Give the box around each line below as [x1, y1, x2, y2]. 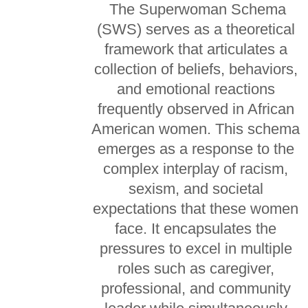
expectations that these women [93, 200, 299, 217]
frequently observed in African [97, 100, 294, 118]
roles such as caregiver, [117, 260, 274, 277]
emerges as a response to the [97, 140, 294, 157]
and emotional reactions [116, 80, 275, 98]
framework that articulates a [104, 41, 287, 58]
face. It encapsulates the [115, 220, 277, 237]
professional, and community [100, 280, 291, 297]
